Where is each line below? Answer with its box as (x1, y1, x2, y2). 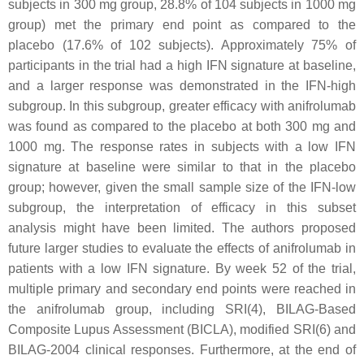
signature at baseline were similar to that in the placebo (8, 160, 356, 174)
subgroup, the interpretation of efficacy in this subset (8, 201, 356, 214)
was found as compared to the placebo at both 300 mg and (8, 119, 356, 133)
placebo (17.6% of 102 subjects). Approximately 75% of (8, 38, 356, 52)
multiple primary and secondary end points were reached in (8, 282, 356, 296)
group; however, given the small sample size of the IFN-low (8, 180, 356, 194)
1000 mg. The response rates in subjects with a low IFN (8, 140, 356, 154)
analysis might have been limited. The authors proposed (8, 221, 356, 235)
